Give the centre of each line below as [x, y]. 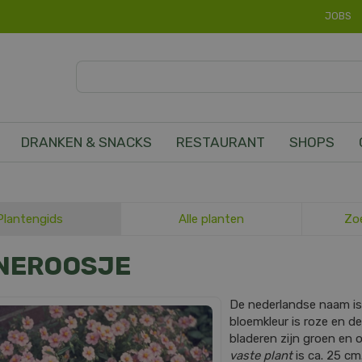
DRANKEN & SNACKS [86, 142]
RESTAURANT [221, 142]
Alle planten [211, 219]
